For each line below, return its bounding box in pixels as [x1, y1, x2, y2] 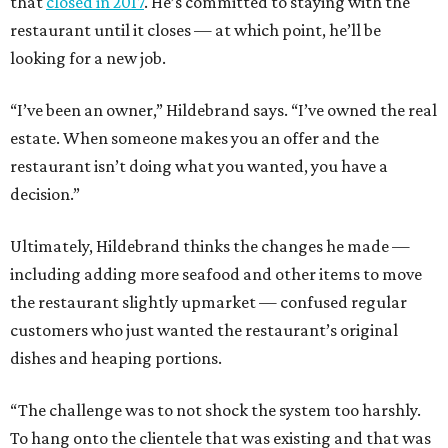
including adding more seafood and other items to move [10, 263, 422, 284]
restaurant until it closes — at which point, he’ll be [10, 19, 381, 40]
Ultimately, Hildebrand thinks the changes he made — [10, 235, 410, 256]
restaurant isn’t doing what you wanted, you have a [10, 155, 388, 176]
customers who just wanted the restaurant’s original [10, 319, 398, 340]
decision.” [10, 183, 80, 204]
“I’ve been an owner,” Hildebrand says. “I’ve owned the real [10, 99, 437, 120]
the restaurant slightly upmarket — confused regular [10, 291, 407, 312]
